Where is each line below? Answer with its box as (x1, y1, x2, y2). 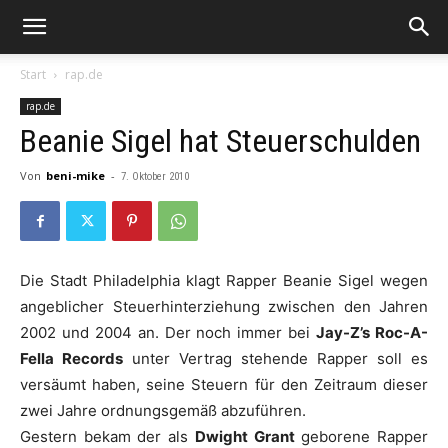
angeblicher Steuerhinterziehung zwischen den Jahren (20, 297, 428, 316)
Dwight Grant (194, 427, 295, 446)
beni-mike (46, 168, 105, 183)
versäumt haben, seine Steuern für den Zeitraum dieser (20, 375, 428, 394)
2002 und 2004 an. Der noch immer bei (20, 323, 317, 342)
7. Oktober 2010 (121, 170, 189, 183)
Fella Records (20, 349, 123, 368)
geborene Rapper (294, 427, 429, 446)
